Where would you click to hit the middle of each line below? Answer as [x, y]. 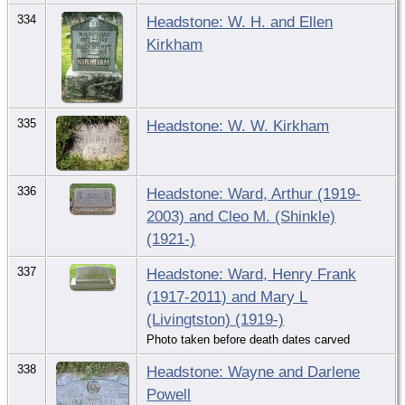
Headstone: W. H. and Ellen [240, 21]
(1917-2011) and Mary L [227, 296]
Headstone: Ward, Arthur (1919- [254, 193]
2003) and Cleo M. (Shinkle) [241, 216]
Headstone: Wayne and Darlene [254, 371]
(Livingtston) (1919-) [216, 319]
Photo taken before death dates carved [249, 339]
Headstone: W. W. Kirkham [238, 125]
